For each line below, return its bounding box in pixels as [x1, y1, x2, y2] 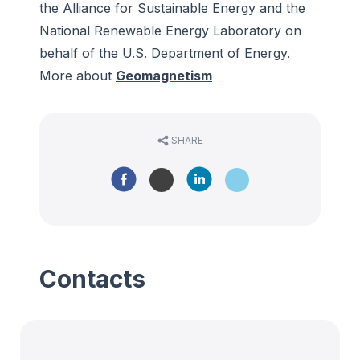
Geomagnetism [116, 67, 212, 84]
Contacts [39, 264, 145, 293]
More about [39, 67, 116, 84]
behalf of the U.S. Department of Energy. [39, 45, 290, 62]
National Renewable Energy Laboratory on [39, 22, 301, 39]
